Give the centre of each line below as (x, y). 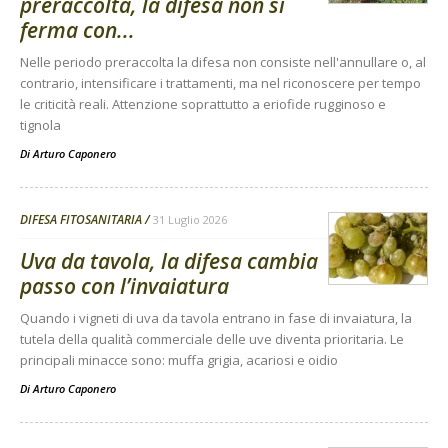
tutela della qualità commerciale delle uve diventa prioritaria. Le (212, 339)
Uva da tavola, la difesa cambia (169, 261)
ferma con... (77, 30)
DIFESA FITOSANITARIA (81, 220)
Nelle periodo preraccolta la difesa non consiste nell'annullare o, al (223, 62)
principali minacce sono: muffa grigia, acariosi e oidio (179, 360)
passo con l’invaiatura (124, 286)
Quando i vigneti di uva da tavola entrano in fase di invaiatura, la (216, 318)
